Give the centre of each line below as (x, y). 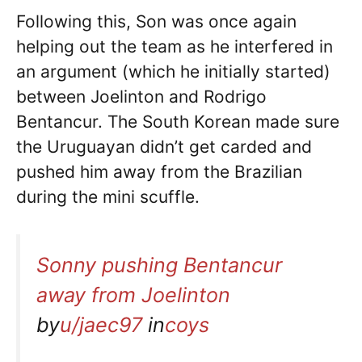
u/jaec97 (101, 325)
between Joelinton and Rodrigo (141, 96)
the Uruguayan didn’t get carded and (164, 146)
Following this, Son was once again (156, 21)
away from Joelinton (133, 295)
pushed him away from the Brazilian (159, 171)
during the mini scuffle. (108, 196)
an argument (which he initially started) (173, 71)
